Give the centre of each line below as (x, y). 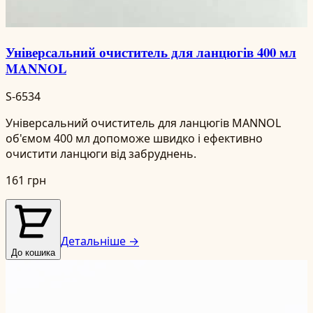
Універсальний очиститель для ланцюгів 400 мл (151, 52)
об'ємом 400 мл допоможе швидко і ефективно (134, 139)
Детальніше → (100, 241)
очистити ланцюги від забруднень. (101, 154)
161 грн (26, 181)
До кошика (33, 253)
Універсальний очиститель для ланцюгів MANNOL (143, 123)
